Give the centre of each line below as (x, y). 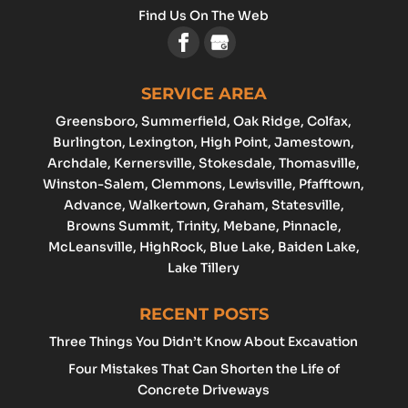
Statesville (306, 205)
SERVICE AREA (204, 94)
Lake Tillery (204, 268)
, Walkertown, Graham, (196, 205)
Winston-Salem (94, 184)
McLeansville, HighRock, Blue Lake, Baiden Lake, (204, 247)
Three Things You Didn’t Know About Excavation (204, 342)
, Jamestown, (311, 143)
